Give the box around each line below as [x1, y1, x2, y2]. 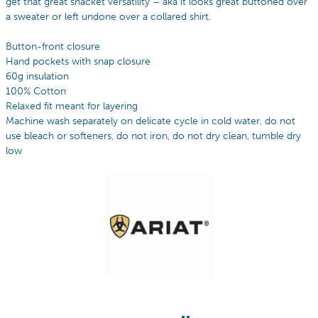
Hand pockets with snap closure [6, 55, 150, 67]
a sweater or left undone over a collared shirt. [6, 10, 211, 23]
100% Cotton [6, 84, 66, 97]
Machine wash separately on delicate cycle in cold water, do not [6, 114, 295, 127]
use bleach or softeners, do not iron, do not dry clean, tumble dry [6, 129, 301, 142]
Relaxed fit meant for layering [6, 99, 138, 112]
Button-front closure [6, 40, 100, 53]
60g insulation [6, 70, 69, 82]
